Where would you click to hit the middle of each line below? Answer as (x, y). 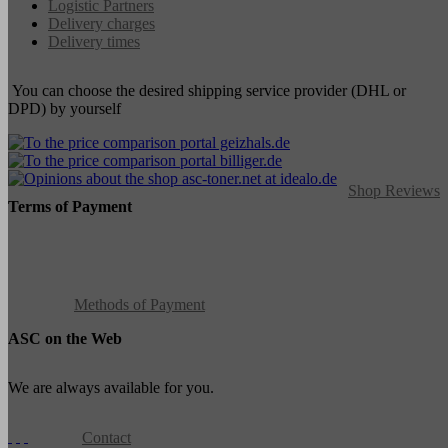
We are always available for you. (111, 387)
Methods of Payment (139, 304)
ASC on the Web (65, 338)
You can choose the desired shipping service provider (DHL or (209, 90)
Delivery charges (101, 23)
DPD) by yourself (64, 108)
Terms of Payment (70, 206)
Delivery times (94, 41)
